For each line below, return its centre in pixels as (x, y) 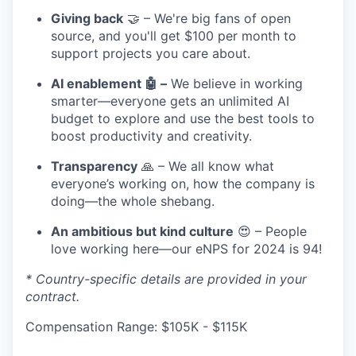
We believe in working (235, 83)
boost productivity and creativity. (151, 135)
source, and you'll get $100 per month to (174, 35)
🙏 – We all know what (206, 166)
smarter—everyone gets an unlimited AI (170, 101)
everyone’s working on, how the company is (183, 183)
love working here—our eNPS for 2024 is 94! (186, 248)
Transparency (94, 166)
